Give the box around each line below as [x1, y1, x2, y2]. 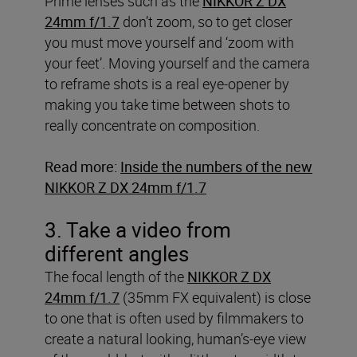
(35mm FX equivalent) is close [120, 288, 311, 308]
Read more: [45, 157, 117, 177]
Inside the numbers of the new [120, 157, 312, 177]
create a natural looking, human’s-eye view [45, 329, 307, 349]
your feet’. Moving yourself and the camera [45, 53, 310, 73]
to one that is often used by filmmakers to [45, 308, 304, 328]
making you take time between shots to [45, 95, 290, 115]
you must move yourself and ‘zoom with [45, 33, 294, 53]
